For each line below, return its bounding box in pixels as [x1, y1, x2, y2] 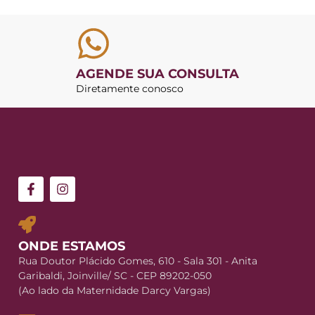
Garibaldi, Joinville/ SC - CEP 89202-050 [18, 269, 212, 282]
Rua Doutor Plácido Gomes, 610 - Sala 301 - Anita [18, 254, 257, 267]
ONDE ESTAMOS [18, 238, 125, 254]
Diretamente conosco [76, 82, 184, 95]
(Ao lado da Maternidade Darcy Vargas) [18, 283, 211, 297]
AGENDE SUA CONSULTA [76, 65, 239, 82]
